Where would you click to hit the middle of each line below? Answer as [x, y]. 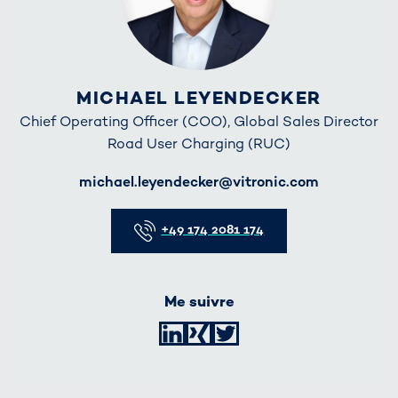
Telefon [43, 212]
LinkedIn [239, 334]
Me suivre [199, 302]
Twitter [290, 334]
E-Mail [41, 182]
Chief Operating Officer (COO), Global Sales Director [199, 121]
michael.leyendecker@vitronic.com [199, 182]
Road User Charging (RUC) [199, 143]
